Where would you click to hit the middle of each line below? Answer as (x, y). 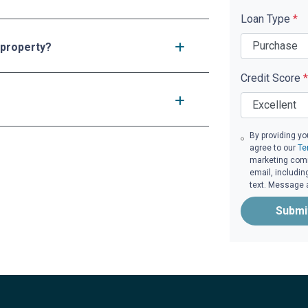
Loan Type (267, 19)
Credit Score (272, 78)
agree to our (273, 147)
